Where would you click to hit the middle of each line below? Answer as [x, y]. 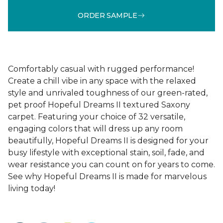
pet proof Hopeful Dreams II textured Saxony [99, 105]
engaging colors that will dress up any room [95, 129]
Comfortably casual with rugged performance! [101, 69]
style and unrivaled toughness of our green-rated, [108, 93]
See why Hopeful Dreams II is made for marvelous [107, 176]
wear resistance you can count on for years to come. [111, 165]
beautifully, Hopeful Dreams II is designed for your [108, 141]
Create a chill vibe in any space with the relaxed [102, 81]
